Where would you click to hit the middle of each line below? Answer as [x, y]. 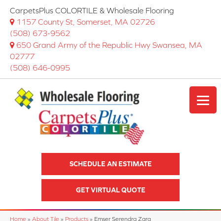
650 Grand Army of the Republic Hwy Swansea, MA [109, 45]
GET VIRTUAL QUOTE [110, 190]
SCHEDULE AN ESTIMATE [110, 164]
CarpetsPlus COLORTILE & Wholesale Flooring [92, 10]
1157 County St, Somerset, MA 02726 [86, 22]
